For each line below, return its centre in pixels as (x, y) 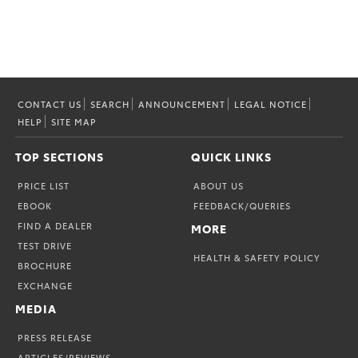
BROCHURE (45, 266)
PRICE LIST (44, 186)
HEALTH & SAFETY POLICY (257, 258)
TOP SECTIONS (60, 157)
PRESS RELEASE (55, 338)
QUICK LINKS (231, 157)
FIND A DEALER (56, 226)
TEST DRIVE (45, 246)
